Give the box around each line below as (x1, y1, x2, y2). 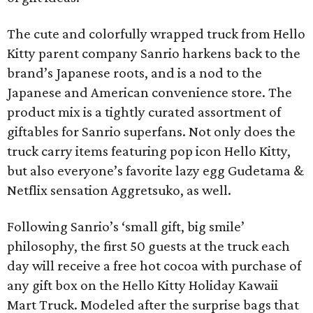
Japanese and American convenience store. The (7, 84, 292, 101)
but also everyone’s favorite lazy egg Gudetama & (7, 162, 304, 179)
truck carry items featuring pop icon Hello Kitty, (7, 143, 291, 159)
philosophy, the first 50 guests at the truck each (7, 238, 290, 254)
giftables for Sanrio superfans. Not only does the (7, 123, 296, 140)
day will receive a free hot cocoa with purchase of (7, 257, 301, 274)
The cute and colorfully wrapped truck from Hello (7, 25, 305, 42)
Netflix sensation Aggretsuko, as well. (7, 182, 231, 198)
